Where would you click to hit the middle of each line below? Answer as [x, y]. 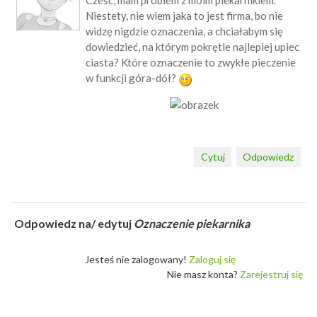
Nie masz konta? [203, 274]
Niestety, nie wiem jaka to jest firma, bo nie [184, 16]
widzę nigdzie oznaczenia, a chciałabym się [184, 31]
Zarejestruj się [271, 274]
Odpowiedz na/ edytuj [74, 223]
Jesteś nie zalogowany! [137, 259]
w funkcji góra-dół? [132, 78]
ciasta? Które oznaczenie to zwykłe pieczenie [190, 62]
